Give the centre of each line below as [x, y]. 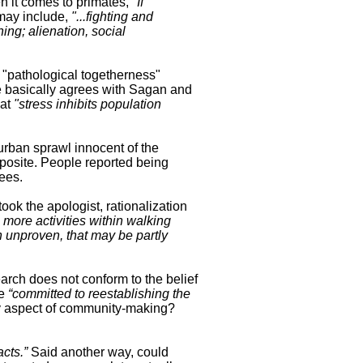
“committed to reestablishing [89, 294]
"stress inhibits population [88, 105]
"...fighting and [112, 17]
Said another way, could [100, 352]
